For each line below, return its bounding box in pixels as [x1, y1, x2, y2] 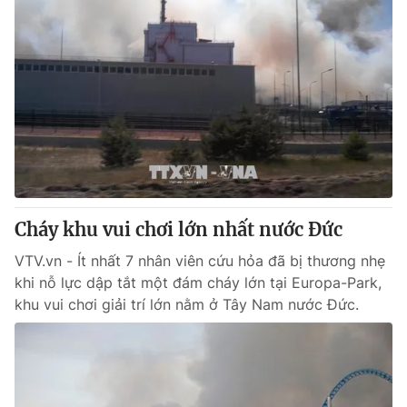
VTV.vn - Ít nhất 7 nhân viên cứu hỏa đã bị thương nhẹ [15, 252, 385, 270]
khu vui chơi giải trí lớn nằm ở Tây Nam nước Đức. [15, 295, 359, 313]
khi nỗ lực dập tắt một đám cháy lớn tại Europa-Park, [15, 273, 382, 292]
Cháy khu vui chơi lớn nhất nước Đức [15, 218, 342, 241]
